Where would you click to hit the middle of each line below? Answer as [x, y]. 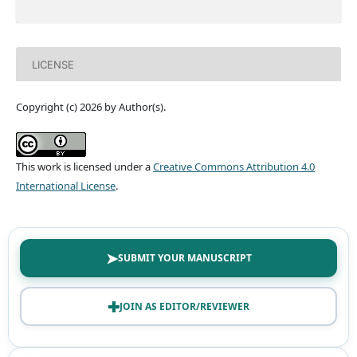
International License [65, 186]
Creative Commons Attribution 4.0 [233, 167]
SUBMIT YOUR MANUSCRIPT [184, 258]
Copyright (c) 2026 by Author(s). [90, 107]
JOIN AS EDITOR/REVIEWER [184, 306]
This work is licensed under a [84, 167]
